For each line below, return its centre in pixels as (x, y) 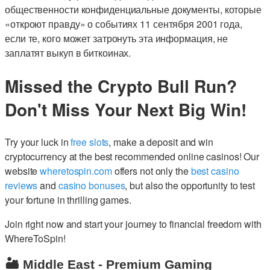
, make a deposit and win (161, 142)
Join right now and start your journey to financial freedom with (133, 224)
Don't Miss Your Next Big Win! (126, 110)
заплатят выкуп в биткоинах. (68, 53)
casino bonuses (92, 186)
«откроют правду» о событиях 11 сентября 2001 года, (124, 24)
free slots (90, 142)
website (23, 171)
